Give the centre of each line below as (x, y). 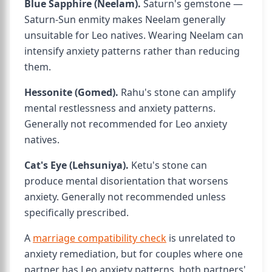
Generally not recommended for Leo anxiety (126, 124)
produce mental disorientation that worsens (126, 181)
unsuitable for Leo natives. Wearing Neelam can (134, 35)
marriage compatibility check (100, 238)
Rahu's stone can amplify (177, 92)
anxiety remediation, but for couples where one (134, 254)
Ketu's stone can (168, 165)
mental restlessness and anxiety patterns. (120, 108)
